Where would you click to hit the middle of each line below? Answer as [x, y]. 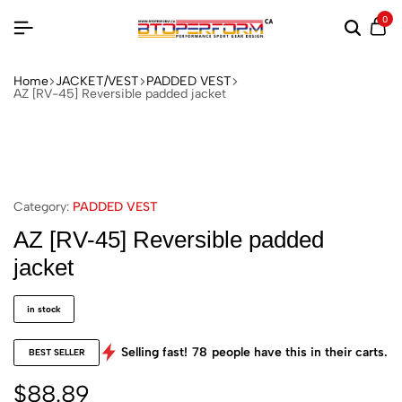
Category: [41, 206]
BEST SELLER [57, 352]
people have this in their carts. [300, 352]
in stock [44, 309]
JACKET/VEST [97, 81]
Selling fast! [154, 352]
